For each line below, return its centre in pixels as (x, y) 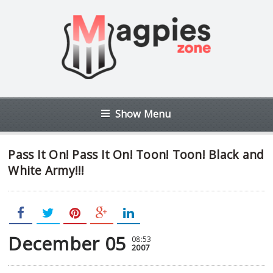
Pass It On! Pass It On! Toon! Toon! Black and (136, 154)
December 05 (67, 243)
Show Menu (143, 114)
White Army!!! (46, 170)
